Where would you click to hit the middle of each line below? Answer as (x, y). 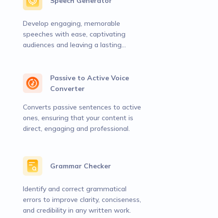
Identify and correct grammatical (75, 189)
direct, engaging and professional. (76, 128)
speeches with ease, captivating (74, 34)
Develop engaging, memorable (72, 23)
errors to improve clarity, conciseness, (82, 200)
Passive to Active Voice (90, 78)
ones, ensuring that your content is (78, 118)
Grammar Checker (81, 166)
